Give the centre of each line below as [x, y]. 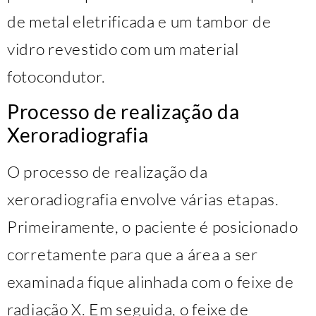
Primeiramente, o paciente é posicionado [153, 227]
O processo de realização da [108, 172]
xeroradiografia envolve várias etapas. [143, 199]
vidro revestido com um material [123, 48]
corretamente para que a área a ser [133, 254]
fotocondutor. [57, 76]
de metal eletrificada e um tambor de [139, 21]
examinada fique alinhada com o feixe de [151, 282]
